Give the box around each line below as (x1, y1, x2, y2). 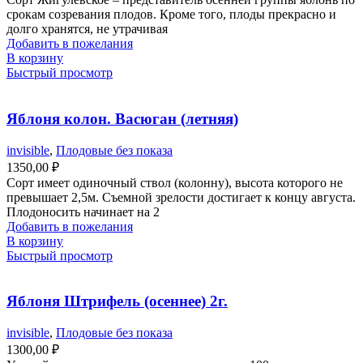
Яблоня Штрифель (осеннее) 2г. (6, 293, 228, 310)
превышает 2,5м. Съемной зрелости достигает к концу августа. (6, 190, 356, 204)
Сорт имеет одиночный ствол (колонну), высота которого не (6, 175, 343, 190)
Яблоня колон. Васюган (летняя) (6, 110, 238, 128)
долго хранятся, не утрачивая (6, 22, 168, 36)
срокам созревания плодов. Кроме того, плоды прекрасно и (6, 7, 336, 22)
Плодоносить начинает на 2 (6, 204, 160, 219)
